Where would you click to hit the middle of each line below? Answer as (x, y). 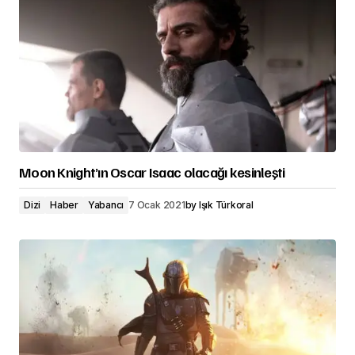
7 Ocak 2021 (157, 205)
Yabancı (106, 205)
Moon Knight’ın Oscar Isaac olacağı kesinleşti (152, 172)
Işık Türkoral (226, 205)
